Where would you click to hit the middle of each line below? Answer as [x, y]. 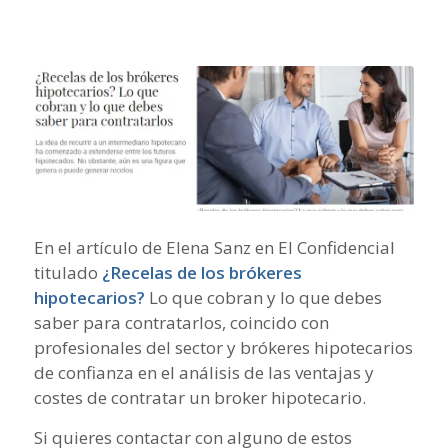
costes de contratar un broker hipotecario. [199, 398]
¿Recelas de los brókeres [201, 273]
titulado [67, 273]
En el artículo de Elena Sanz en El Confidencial [214, 248]
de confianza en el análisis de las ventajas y [203, 373]
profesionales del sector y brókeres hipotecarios [223, 348]
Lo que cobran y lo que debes [263, 298]
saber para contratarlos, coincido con [181, 323]
